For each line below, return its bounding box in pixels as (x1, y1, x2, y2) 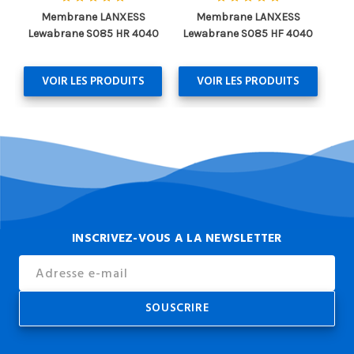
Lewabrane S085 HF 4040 (183, 26, 314, 40)
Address (18, 273, 61, 288)
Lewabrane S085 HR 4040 (27, 26, 159, 40)
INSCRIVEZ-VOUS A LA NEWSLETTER (72, 228, 282, 248)
